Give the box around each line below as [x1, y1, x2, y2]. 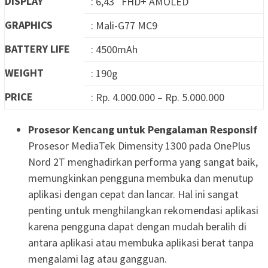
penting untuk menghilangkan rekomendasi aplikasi [28, 203, 258, 217]
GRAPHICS [5, 17, 53, 32]
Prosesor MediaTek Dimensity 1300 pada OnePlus [28, 138, 251, 153]
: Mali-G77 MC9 [91, 18, 157, 32]
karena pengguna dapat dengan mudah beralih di [28, 219, 246, 233]
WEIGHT [5, 65, 44, 80]
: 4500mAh [91, 42, 138, 56]
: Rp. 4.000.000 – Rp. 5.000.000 [91, 90, 224, 104]
